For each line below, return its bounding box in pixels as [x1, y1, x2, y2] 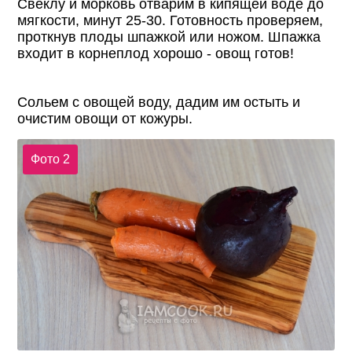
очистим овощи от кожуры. [17, 111, 193, 127]
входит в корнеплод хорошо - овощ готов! [17, 46, 295, 62]
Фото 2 [30, 152, 70, 166]
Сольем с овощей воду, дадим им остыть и [17, 94, 301, 111]
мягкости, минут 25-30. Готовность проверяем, [17, 13, 324, 29]
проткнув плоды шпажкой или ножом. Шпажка [17, 29, 321, 46]
